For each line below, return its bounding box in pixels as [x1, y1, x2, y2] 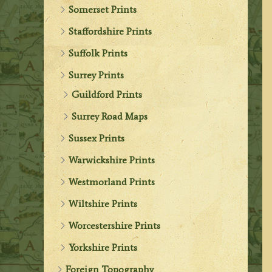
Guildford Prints [72, 88, 143, 100]
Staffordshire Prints [69, 25, 152, 37]
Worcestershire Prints [69, 219, 161, 231]
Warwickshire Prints [69, 154, 155, 166]
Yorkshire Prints [69, 241, 138, 253]
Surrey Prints [69, 69, 124, 81]
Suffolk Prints [69, 47, 128, 59]
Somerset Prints [69, 3, 137, 15]
